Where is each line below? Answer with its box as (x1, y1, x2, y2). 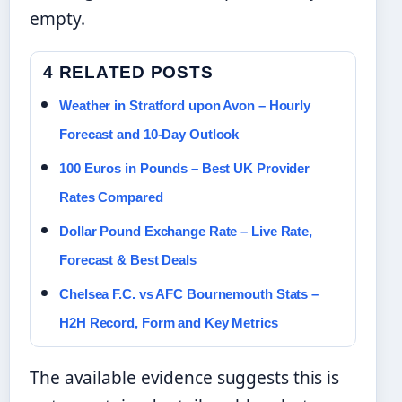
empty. (30, 7, 85, 31)
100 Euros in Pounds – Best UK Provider (59, 161, 310, 177)
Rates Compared (59, 189, 163, 205)
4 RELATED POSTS (43, 63, 214, 83)
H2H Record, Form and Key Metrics (59, 315, 278, 331)
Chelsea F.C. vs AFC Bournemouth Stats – (59, 286, 319, 302)
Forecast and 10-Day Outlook (59, 127, 240, 143)
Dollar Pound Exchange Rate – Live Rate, (59, 223, 313, 240)
